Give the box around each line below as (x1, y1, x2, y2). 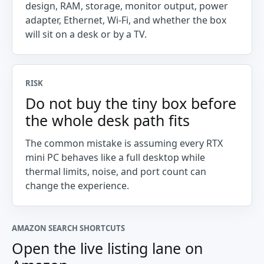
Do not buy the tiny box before (25, 93, 236, 113)
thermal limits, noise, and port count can (25, 165, 206, 178)
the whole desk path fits (25, 110, 190, 130)
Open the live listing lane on (12, 238, 203, 258)
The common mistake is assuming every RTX (25, 137, 223, 150)
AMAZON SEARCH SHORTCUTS (12, 223, 125, 233)
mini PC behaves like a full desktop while (25, 151, 205, 164)
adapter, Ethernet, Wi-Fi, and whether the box (25, 14, 226, 27)
